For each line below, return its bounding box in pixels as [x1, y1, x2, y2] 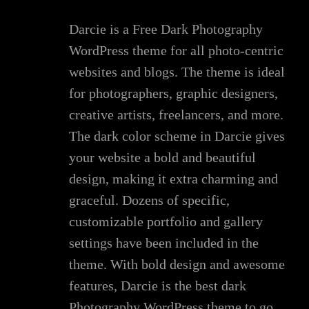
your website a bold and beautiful [69, 150, 256, 166]
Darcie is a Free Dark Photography [69, 21, 263, 37]
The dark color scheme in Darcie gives [69, 128, 285, 144]
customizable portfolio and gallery [69, 214, 263, 230]
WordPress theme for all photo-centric [69, 43, 283, 59]
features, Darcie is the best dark [69, 278, 246, 294]
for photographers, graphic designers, [69, 86, 278, 101]
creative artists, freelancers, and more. [69, 107, 283, 123]
